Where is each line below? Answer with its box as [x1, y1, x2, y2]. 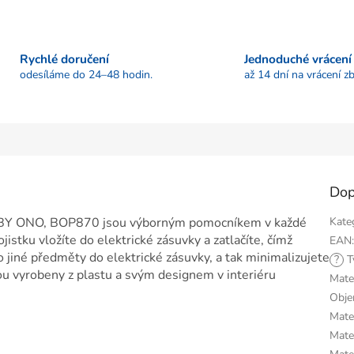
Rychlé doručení [19, 50, 109, 67]
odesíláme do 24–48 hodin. [19, 66, 153, 82]
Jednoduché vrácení [244, 50, 352, 67]
